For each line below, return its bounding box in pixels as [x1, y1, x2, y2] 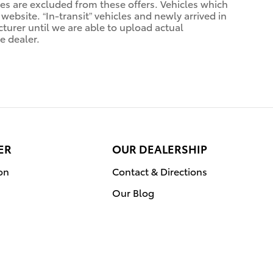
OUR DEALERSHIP [112, 140, 207, 156]
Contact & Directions [112, 163, 207, 178]
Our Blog [112, 185, 154, 199]
